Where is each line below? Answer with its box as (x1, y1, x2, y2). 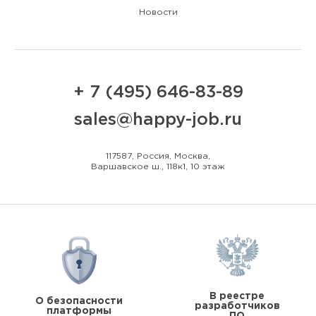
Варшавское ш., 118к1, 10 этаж (91, 162, 225, 171)
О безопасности (35, 296, 123, 305)
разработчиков (194, 301, 280, 310)
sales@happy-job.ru (74, 111, 242, 128)
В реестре (209, 291, 265, 300)
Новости (138, 8, 178, 16)
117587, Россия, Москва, (106, 152, 210, 160)
